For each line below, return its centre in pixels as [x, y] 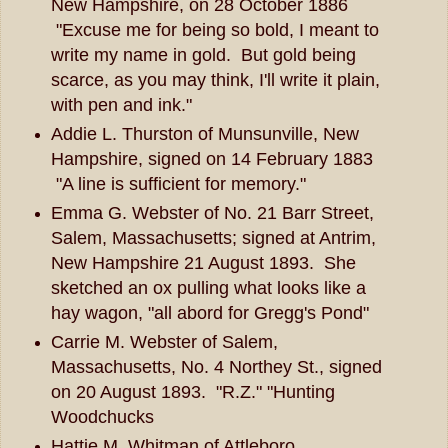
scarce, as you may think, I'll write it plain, [215, 80]
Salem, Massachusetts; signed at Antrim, [213, 237]
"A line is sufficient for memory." [178, 183]
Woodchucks [102, 416]
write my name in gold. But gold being [203, 55]
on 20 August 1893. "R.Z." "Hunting [192, 391]
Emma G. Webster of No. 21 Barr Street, [212, 212]
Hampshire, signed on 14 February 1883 [211, 158]
